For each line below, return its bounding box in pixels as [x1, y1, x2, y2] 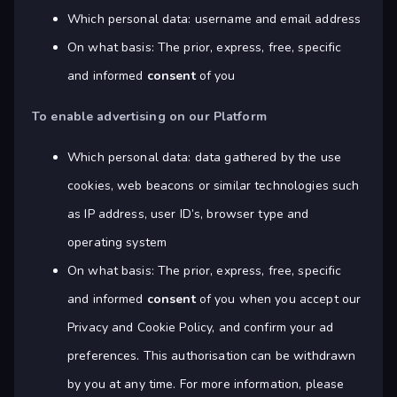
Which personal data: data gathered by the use [67, 149, 341, 167]
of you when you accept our [195, 291, 362, 308]
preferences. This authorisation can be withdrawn [67, 347, 356, 365]
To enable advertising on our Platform [32, 108, 267, 126]
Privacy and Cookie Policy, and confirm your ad [67, 319, 334, 337]
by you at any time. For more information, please [67, 376, 345, 393]
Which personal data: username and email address [67, 11, 362, 28]
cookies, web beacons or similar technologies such [67, 177, 360, 195]
